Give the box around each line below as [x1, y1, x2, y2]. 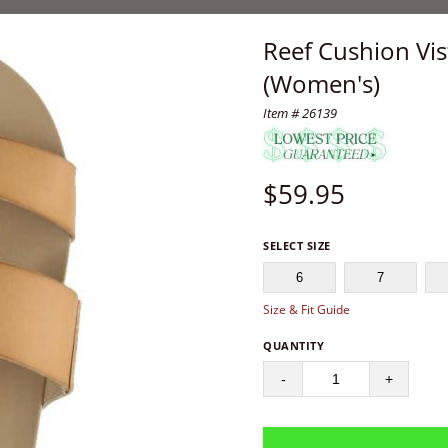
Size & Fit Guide [263, 301, 351, 318]
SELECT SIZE [263, 238, 331, 253]
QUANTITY [263, 338, 325, 353]
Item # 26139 [263, 104, 338, 122]
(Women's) [263, 67, 381, 100]
